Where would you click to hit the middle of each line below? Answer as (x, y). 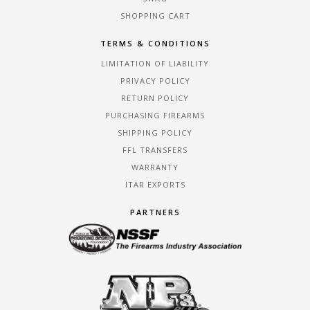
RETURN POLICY (155, 98)
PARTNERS (155, 212)
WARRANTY (155, 167)
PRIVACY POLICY (155, 80)
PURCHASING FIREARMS (155, 115)
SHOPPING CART (155, 15)
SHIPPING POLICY (155, 132)
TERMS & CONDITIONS (155, 43)
